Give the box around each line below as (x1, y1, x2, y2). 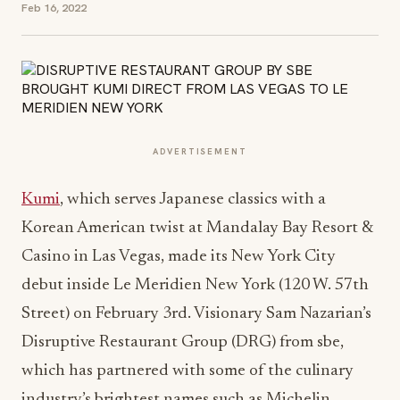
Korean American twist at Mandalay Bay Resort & (21, 220, 372, 237)
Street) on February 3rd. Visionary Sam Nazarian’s (21, 305, 371, 322)
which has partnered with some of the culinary (21, 362, 354, 379)
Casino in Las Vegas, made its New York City (21, 248, 336, 265)
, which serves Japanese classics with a (60, 191, 326, 208)
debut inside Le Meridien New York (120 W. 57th (21, 277, 369, 294)
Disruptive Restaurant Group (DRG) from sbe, (21, 334, 344, 351)
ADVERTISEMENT (153, 146, 247, 157)
